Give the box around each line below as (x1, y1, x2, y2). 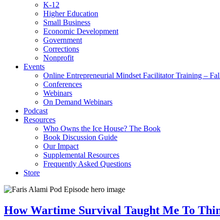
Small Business (43, 18, 90, 27)
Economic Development (43, 27, 118, 35)
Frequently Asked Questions (43, 160, 131, 168)
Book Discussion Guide (43, 133, 117, 141)
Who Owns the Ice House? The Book (43, 124, 161, 133)
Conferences (43, 80, 82, 88)
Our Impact (43, 142, 79, 150)
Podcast (24, 107, 48, 115)
